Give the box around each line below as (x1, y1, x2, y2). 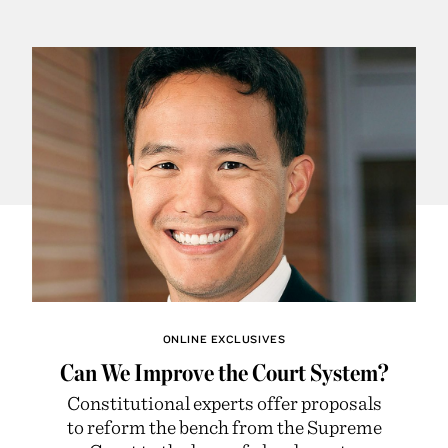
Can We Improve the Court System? (59, 357, 389, 387)
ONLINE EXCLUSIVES (162, 331, 286, 346)
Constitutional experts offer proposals (66, 390, 382, 414)
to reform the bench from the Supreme (66, 414, 382, 438)
